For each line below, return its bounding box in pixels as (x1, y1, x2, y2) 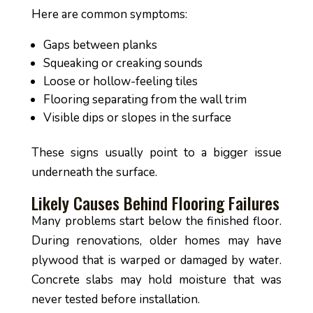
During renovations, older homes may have (31, 233, 282, 249)
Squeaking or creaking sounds (43, 55, 203, 71)
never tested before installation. (31, 291, 200, 307)
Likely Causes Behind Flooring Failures (31, 190, 279, 215)
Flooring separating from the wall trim (43, 92, 247, 108)
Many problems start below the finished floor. (31, 213, 282, 229)
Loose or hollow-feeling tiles (43, 73, 198, 89)
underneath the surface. (31, 164, 157, 180)
